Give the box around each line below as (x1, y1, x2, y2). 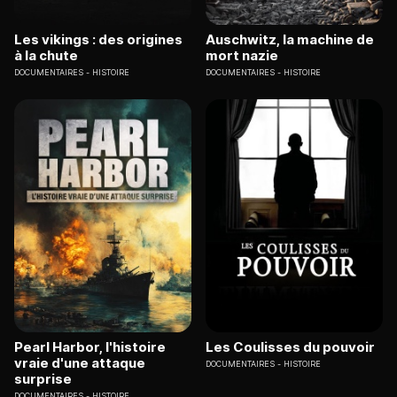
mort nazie (206, 47, 278, 65)
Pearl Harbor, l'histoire (14, 338, 166, 355)
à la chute (14, 47, 78, 65)
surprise (14, 370, 72, 387)
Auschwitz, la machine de (206, 31, 374, 49)
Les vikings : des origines (14, 31, 183, 49)
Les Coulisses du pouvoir (206, 338, 375, 355)
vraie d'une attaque (14, 354, 145, 371)
